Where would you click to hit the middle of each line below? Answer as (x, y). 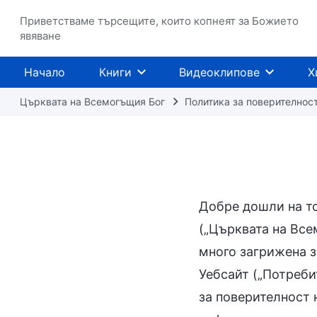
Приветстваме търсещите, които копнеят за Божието (159, 21)
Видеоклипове (219, 72)
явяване (40, 36)
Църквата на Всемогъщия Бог (92, 102)
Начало (45, 72)
